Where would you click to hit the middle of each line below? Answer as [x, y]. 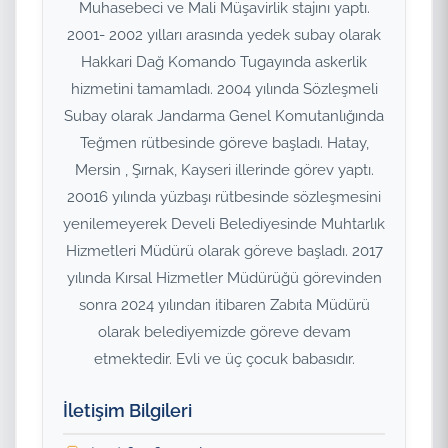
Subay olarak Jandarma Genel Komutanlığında [224, 116]
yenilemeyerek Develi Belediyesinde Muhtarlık [224, 224]
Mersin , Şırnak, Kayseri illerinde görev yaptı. [224, 170]
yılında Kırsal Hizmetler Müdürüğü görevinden [224, 278]
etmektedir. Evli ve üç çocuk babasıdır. [224, 359]
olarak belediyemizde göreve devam [224, 332]
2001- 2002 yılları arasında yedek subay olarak [224, 35]
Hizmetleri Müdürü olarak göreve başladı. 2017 [224, 251]
